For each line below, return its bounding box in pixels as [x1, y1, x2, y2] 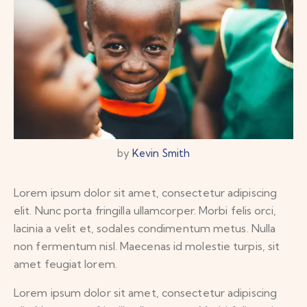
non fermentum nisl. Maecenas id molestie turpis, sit [14, 239, 280, 254]
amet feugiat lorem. [14, 257, 117, 271]
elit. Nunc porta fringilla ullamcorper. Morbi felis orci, [14, 204, 276, 218]
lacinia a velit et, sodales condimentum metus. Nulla [14, 221, 276, 236]
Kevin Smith [132, 147, 191, 160]
